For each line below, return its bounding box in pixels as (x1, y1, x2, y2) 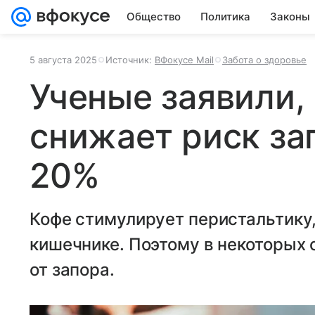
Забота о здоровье (222, 54, 307, 65)
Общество (127, 10, 181, 23)
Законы (270, 10, 310, 23)
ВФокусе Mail (155, 54, 214, 65)
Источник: (105, 54, 155, 65)
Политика (200, 10, 250, 23)
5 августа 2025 (30, 54, 97, 65)
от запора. (30, 259, 115, 280)
